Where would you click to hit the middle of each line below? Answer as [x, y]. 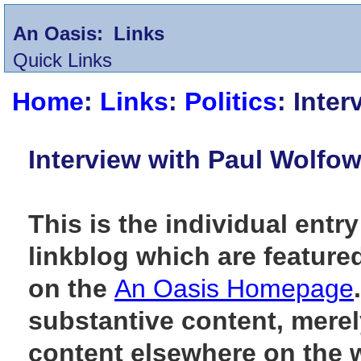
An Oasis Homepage [234, 288]
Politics [231, 102]
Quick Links [62, 60]
